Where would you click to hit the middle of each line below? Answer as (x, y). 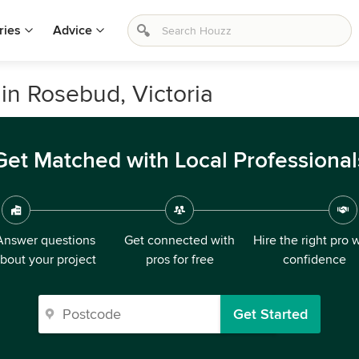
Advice (73, 30)
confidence (314, 260)
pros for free (179, 260)
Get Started (270, 314)
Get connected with (179, 240)
